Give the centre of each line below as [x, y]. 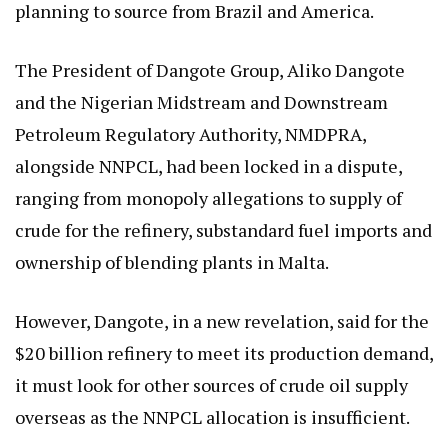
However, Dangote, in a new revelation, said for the [222, 320]
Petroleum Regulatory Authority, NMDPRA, [190, 133]
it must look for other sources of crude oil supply [211, 384]
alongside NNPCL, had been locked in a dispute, [208, 165]
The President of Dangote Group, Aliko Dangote [210, 69]
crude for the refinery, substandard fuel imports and [223, 229]
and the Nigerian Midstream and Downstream [201, 101]
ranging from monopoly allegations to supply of [208, 197]
